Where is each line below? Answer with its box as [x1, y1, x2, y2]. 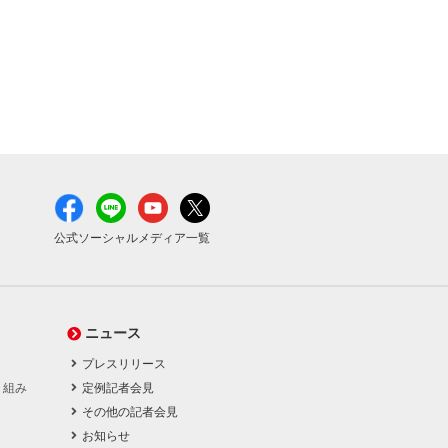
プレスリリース [82, 357, 167, 371]
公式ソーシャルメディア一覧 [54, 230, 210, 245]
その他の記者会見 [82, 405, 179, 419]
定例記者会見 [82, 381, 155, 395]
